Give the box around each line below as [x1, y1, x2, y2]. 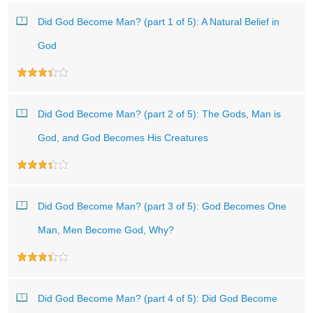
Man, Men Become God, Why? [38, 224, 174, 235]
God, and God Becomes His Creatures [38, 132, 208, 143]
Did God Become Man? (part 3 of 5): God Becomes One [38, 201, 286, 212]
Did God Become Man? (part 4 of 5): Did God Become [38, 293, 277, 304]
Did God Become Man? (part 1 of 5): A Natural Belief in [38, 16, 279, 27]
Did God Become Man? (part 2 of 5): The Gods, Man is [38, 108, 281, 119]
